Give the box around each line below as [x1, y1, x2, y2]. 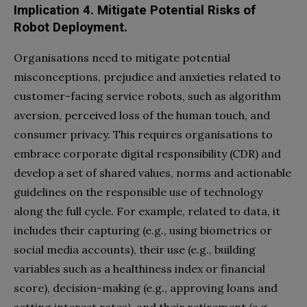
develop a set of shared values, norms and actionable [14, 166, 291, 180]
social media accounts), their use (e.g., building [14, 243, 256, 257]
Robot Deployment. [14, 20, 127, 36]
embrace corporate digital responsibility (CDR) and [14, 147, 281, 161]
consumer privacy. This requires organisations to [14, 127, 273, 142]
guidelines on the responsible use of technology [14, 185, 262, 199]
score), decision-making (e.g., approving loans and [14, 281, 278, 295]
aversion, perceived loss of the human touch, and [14, 108, 270, 123]
